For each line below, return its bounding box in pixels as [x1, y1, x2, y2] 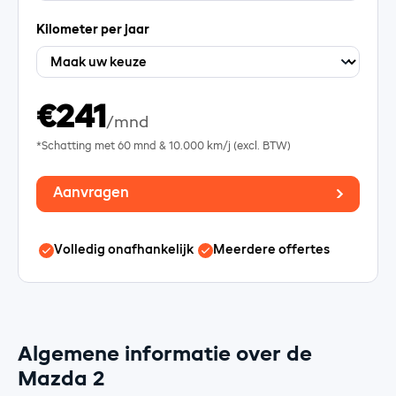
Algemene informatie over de [18, 344, 312, 365]
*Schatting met [36, 141, 118, 152]
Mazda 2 [18, 369, 104, 390]
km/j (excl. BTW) [204, 141, 292, 152]
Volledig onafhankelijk [53, 244, 194, 257]
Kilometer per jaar [36, 23, 149, 36]
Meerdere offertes [212, 244, 330, 257]
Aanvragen [53, 187, 129, 202]
